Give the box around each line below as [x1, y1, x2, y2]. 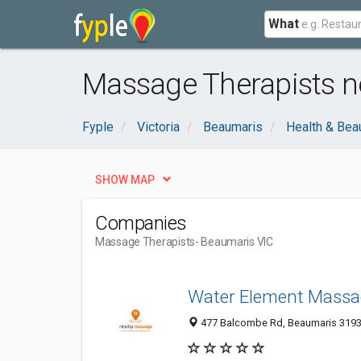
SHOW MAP [95, 173, 155, 186]
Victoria [137, 119, 180, 135]
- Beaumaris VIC [194, 235, 273, 248]
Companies [95, 212, 187, 234]
